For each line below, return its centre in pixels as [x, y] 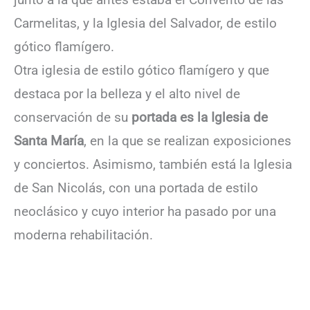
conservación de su [73, 117]
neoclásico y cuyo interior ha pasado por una [145, 211]
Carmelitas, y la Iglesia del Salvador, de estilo [145, 23]
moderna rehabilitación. [83, 235]
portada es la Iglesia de [200, 117]
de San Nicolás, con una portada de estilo [136, 188]
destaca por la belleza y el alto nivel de [127, 93]
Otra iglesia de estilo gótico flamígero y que [142, 70]
